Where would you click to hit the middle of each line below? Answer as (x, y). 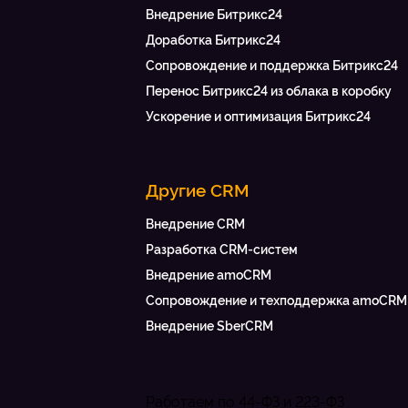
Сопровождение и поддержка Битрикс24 (272, 66)
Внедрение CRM (195, 224)
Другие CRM (198, 191)
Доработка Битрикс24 (213, 41)
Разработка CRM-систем (222, 250)
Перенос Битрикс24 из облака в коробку (269, 92)
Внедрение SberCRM (209, 326)
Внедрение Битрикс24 (214, 15)
